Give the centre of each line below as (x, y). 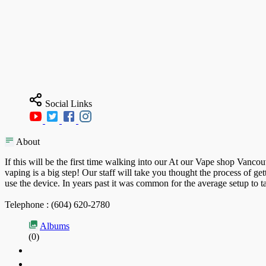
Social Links (67, 103)
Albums (55, 226)
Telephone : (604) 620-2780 (57, 204)
